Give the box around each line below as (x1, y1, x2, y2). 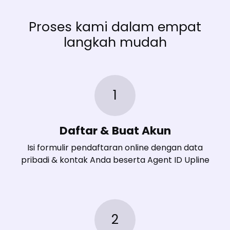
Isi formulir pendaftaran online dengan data (27, 142, 203, 154)
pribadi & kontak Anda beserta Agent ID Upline (21, 154, 209, 166)
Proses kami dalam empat (29, 18, 201, 36)
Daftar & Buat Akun (59, 123, 171, 139)
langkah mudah (63, 33, 167, 52)
